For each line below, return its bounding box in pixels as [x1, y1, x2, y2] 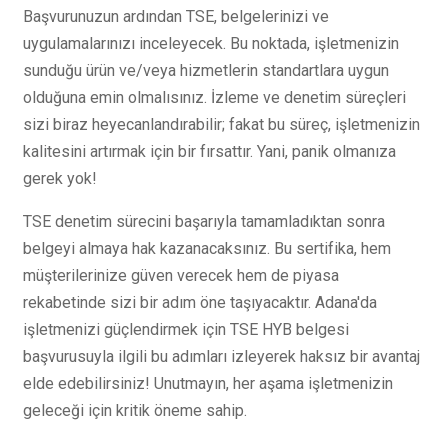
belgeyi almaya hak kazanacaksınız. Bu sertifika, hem [23, 238, 391, 258]
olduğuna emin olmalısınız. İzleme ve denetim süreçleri [23, 87, 406, 107]
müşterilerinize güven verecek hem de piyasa [23, 265, 339, 285]
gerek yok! [23, 168, 97, 188]
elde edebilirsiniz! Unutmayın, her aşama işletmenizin [23, 373, 393, 393]
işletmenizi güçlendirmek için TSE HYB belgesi [23, 319, 349, 339]
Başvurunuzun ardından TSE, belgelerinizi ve [23, 6, 329, 26]
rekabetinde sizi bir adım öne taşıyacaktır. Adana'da [23, 292, 377, 312]
